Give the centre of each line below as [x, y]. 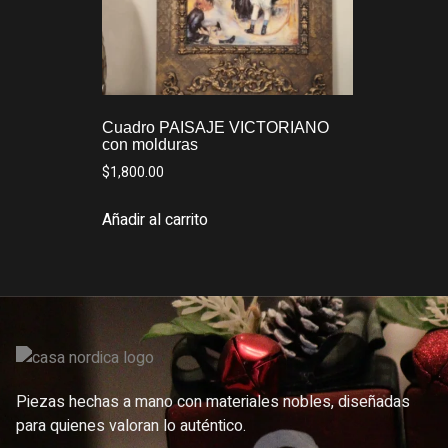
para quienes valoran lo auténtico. [131, 425]
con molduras [150, 145]
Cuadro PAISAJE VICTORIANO [215, 128]
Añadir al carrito [155, 220]
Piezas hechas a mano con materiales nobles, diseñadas [213, 401]
